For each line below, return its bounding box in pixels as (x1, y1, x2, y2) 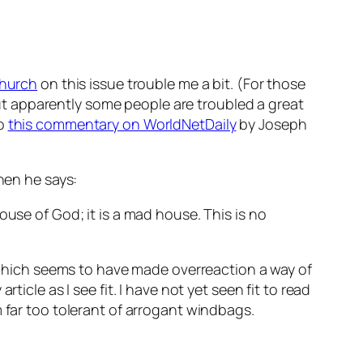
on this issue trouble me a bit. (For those (37, 74, 305, 94)
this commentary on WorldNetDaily (7, 114, 237, 135)
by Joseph (236, 114, 307, 135)
